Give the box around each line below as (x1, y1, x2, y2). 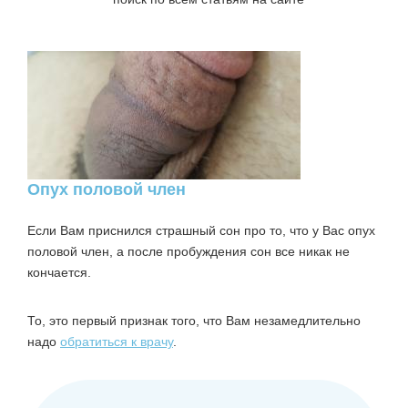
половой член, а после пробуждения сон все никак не (27, 244, 350, 259)
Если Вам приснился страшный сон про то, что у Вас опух (27, 223, 375, 238)
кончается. (27, 265, 91, 280)
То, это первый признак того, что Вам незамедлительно (27, 313, 361, 328)
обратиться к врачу (60, 334, 173, 349)
